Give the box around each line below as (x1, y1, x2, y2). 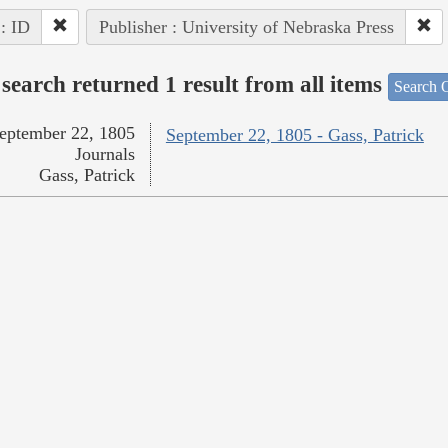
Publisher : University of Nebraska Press (98, 16, 394, 37)
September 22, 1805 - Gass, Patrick (165, 125, 424, 146)
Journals (74, 144, 135, 165)
